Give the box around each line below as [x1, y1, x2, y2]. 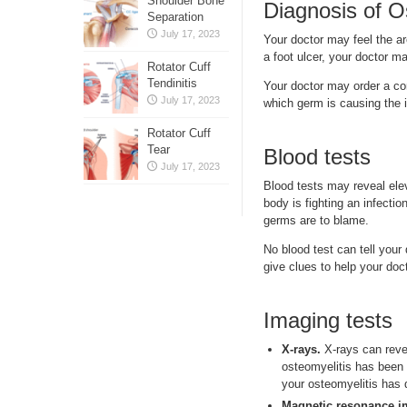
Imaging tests [263, 308, 392, 333]
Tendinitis [147, 76, 197, 90]
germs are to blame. [263, 213, 369, 228]
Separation [147, 10, 203, 24]
